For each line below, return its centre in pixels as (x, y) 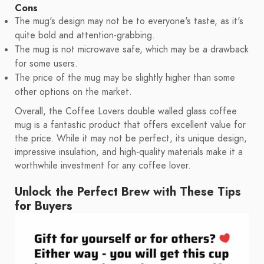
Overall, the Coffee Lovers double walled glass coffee (126, 112)
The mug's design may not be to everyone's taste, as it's (129, 22)
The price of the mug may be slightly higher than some (125, 78)
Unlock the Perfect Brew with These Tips (128, 192)
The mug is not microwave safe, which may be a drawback (132, 50)
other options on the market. (73, 92)
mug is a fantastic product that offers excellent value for (130, 125)
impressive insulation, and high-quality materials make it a (129, 152)
